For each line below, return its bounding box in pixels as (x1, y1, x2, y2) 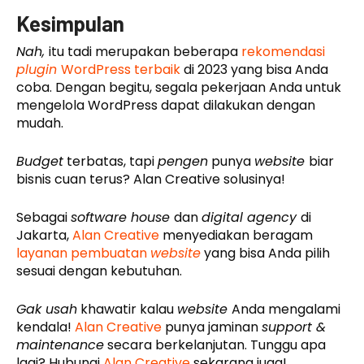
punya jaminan (162, 318, 262, 337)
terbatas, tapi (63, 152, 158, 171)
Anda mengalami (232, 300, 340, 319)
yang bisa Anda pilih (201, 244, 330, 263)
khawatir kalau (77, 300, 177, 319)
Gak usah (16, 300, 77, 319)
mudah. (16, 114, 63, 133)
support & (262, 318, 326, 337)
